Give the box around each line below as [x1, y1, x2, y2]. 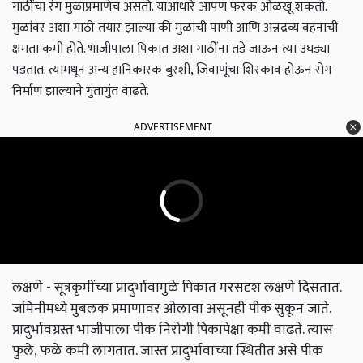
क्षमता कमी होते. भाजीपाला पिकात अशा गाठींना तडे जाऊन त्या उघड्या [12, 38, 330, 61]
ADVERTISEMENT [134, 120, 212, 135]
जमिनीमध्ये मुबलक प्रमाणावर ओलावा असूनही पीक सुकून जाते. [12, 297, 331, 321]
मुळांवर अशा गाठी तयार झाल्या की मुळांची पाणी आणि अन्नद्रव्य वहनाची [12, 17, 338, 40]
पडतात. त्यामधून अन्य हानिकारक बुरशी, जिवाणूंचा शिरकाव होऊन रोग [12, 59, 331, 82]
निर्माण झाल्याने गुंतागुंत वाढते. [12, 80, 149, 103]
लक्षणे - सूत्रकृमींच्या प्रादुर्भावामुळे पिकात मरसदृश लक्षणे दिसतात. [12, 275, 341, 300]
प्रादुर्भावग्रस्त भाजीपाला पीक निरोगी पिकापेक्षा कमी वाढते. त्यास [12, 318, 333, 342]
